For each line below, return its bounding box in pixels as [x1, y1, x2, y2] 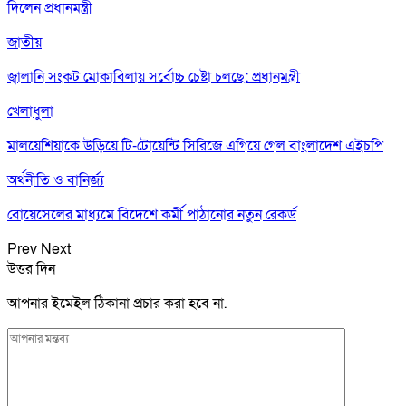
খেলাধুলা [7, 101, 53, 121]
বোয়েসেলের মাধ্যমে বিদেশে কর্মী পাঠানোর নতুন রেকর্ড [7, 204, 296, 225]
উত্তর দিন [7, 258, 55, 279]
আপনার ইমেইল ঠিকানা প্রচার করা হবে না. [7, 293, 227, 314]
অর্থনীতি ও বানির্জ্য [7, 169, 104, 190]
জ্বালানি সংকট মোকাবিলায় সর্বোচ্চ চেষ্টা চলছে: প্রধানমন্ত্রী [7, 66, 300, 87]
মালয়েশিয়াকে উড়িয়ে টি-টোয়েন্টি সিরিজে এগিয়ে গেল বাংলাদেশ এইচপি [7, 135, 383, 156]
